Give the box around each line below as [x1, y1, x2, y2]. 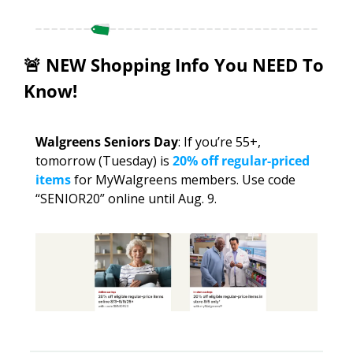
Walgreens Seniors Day [35, 132, 178, 150]
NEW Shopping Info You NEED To [41, 52, 324, 76]
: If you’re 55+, [178, 132, 261, 150]
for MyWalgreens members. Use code [71, 170, 295, 188]
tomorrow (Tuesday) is [35, 151, 173, 169]
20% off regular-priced [173, 151, 310, 169]
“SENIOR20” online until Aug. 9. [35, 189, 217, 207]
